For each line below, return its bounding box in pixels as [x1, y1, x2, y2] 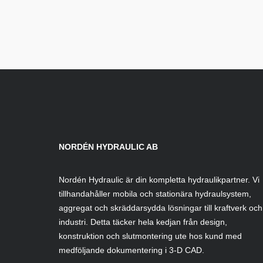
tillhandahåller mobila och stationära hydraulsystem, [59, 189, 251, 198]
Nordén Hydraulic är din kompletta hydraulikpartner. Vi [59, 175, 259, 184]
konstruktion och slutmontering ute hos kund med [59, 231, 242, 241]
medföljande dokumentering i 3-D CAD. [59, 245, 204, 255]
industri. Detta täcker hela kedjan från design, [59, 217, 227, 227]
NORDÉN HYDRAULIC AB [59, 142, 158, 151]
